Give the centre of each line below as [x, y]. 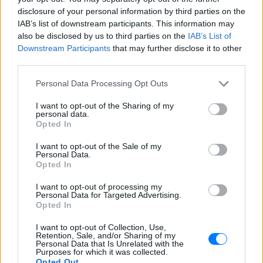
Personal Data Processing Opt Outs [102, 83]
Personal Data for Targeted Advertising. [109, 195]
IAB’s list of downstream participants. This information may [126, 23]
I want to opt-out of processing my [99, 186]
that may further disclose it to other [176, 48]
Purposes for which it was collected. [102, 252]
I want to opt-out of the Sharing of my [105, 105]
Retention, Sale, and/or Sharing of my [106, 235]
